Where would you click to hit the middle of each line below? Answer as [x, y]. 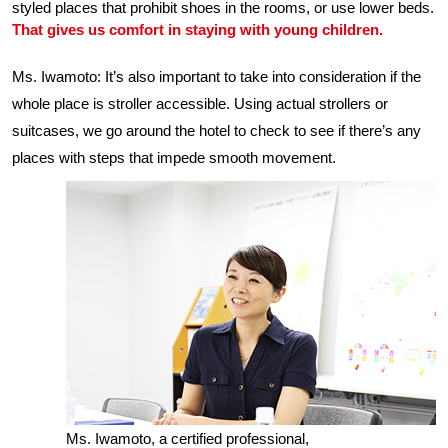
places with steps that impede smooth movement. [174, 157]
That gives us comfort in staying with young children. [197, 29]
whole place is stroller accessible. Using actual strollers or [200, 103]
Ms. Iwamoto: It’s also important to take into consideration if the [216, 76]
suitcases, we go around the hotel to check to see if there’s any [216, 130]
